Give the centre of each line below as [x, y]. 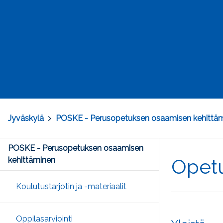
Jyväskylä [26, 118]
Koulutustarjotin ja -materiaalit [71, 187]
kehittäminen [32, 160]
